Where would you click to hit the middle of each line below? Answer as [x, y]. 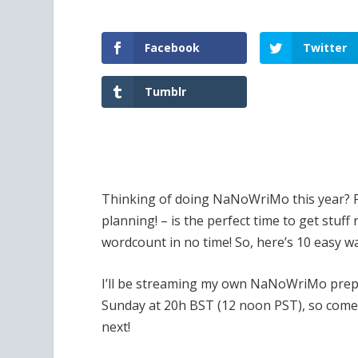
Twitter [324, 47]
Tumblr [166, 92]
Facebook [173, 47]
